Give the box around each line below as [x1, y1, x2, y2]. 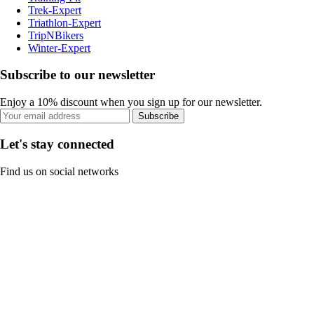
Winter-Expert [28, 41, 90, 54]
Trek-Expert [28, 4, 81, 16]
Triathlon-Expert [28, 16, 101, 29]
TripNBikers [28, 29, 83, 41]
